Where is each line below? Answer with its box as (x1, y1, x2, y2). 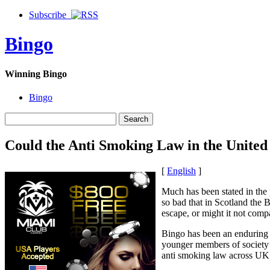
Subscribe (29, 10, 71, 20)
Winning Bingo (5, 68, 67, 79)
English (167, 165, 196, 176)
